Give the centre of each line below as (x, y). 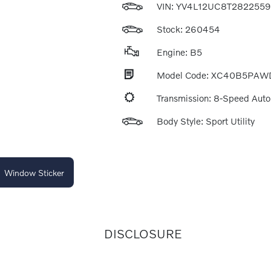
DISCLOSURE (143, 233)
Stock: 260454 (188, 29)
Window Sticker (34, 172)
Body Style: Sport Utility (205, 121)
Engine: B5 (179, 52)
